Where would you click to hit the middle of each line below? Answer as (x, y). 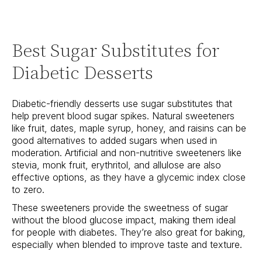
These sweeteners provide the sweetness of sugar (120, 208)
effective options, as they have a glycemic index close (129, 177)
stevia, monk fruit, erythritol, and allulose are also (116, 165)
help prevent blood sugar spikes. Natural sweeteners (123, 116)
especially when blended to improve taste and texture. (127, 245)
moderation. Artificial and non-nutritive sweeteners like (127, 153)
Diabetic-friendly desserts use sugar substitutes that (122, 104)
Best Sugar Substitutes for (116, 51)
